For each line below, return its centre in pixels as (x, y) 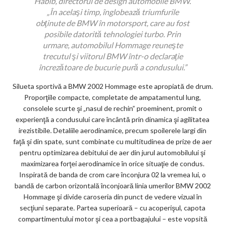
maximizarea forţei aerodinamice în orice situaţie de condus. (113, 164)
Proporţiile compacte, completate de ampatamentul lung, (113, 97)
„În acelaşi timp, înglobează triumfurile (113, 12)
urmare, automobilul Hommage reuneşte (113, 45)
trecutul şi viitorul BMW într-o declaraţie (113, 56)
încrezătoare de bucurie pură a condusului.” (113, 67)
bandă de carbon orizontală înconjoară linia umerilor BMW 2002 (113, 186)
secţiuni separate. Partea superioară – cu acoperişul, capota (113, 208)
